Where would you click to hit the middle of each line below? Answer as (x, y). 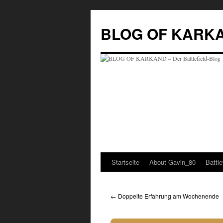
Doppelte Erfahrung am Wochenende (168, 196)
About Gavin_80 (172, 162)
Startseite (125, 162)
